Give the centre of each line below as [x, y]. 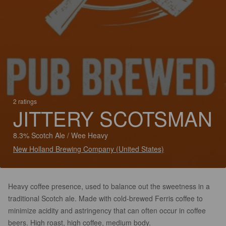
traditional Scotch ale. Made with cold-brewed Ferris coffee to [105, 198]
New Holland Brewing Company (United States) [89, 149]
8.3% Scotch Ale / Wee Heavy [61, 135]
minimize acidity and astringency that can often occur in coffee [107, 210]
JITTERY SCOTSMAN [113, 118]
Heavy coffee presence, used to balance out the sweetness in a [109, 186]
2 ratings [25, 101]
